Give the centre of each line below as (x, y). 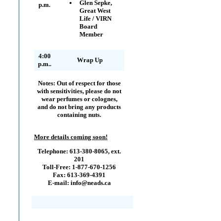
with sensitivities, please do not (79, 91)
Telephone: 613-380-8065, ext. (79, 151)
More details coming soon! (71, 137)
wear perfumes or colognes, (79, 99)
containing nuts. (79, 115)
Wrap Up (90, 60)
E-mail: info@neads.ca (79, 183)
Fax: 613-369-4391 (79, 175)
